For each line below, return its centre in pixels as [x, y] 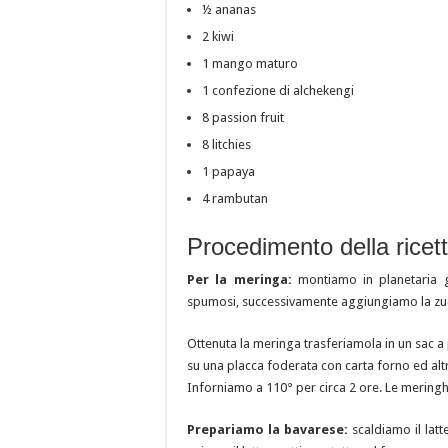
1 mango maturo [250, 63]
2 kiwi [218, 36]
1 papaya [228, 171]
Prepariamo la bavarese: [268, 429]
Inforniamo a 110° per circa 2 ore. [286, 387]
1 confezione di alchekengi [278, 90]
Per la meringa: [239, 279]
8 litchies [226, 144]
